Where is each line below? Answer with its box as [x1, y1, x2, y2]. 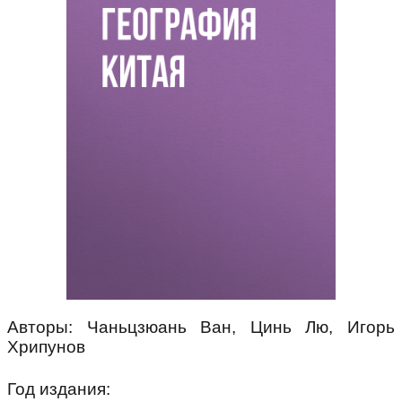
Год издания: [7, 380, 110, 398]
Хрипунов [7, 337, 85, 356]
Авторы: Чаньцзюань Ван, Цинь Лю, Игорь [7, 318, 395, 336]
